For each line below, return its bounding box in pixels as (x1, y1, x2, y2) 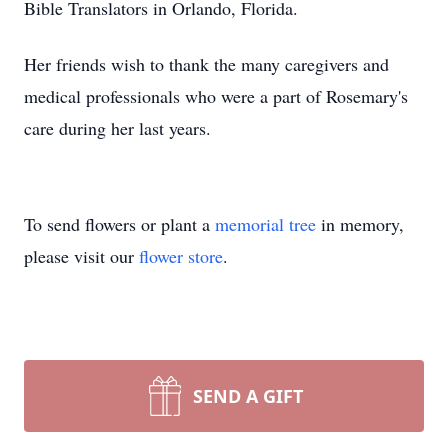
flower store (139, 244, 223, 268)
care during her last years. (24, 116, 211, 140)
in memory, (316, 212, 404, 236)
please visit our (24, 244, 139, 268)
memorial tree (215, 212, 316, 236)
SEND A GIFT (193, 384, 303, 408)
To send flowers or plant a (24, 212, 215, 236)
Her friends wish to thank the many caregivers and (24, 52, 389, 76)
